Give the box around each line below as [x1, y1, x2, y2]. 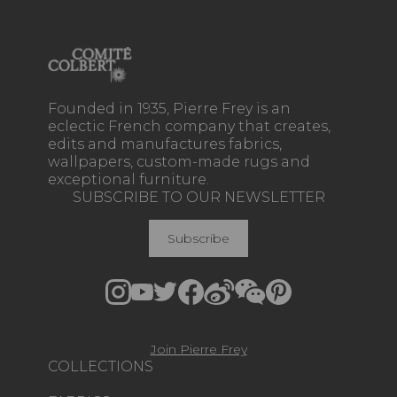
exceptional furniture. [48, 170, 209, 188]
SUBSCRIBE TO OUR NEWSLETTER [72, 188, 325, 206]
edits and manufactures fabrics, [48, 135, 282, 152]
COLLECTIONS [48, 357, 153, 375]
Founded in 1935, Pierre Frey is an [48, 99, 291, 117]
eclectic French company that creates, [48, 117, 331, 135]
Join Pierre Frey [150, 340, 247, 357]
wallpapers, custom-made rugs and [48, 152, 310, 170]
